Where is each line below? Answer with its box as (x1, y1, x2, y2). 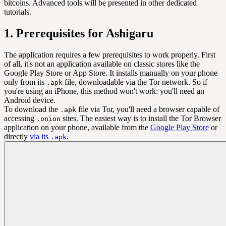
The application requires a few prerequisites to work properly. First (4, 50, 215, 60)
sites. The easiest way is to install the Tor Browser (61, 114, 221, 123)
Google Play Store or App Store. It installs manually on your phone (4, 69, 217, 78)
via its (30, 132, 50, 141)
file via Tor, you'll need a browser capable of (76, 105, 219, 114)
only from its (4, 78, 46, 87)
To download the (4, 105, 60, 114)
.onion (36, 115, 61, 123)
